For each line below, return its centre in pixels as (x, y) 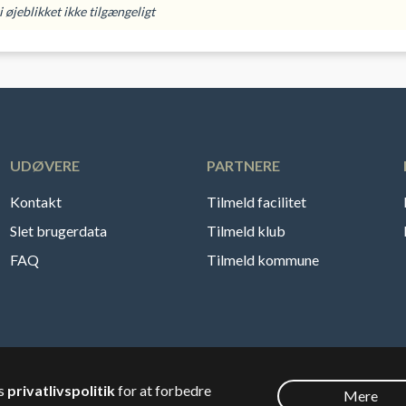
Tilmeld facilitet (256, 202)
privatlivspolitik (61, 390)
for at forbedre (163, 390)
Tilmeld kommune (263, 260)
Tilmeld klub (246, 231)
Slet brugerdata (58, 231)
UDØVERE (44, 166)
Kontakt (35, 202)
